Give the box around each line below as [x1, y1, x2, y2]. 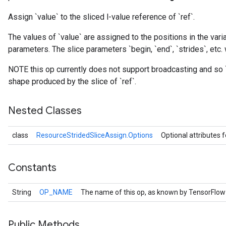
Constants [8, 161, 56, 174]
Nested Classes [8, 104, 82, 117]
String [12, 188, 31, 196]
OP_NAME [39, 188, 73, 196]
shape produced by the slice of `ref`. [8, 77, 136, 86]
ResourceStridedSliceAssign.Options [36, 131, 153, 139]
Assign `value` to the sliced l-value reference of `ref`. [8, 12, 195, 22]
